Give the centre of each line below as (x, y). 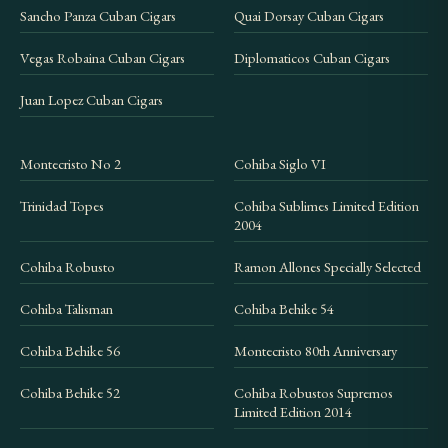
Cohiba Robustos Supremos (313, 392)
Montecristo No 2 (70, 163)
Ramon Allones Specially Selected (327, 266)
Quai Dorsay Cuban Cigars (309, 15)
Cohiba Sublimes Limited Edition (326, 205)
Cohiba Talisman (66, 308)
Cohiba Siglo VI (280, 163)
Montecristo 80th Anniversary (315, 350)
